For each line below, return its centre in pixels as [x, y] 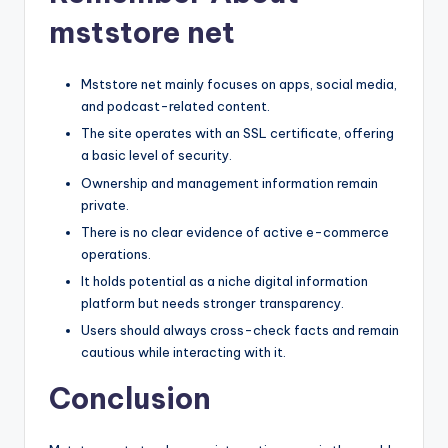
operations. [116, 253]
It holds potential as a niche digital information [224, 280]
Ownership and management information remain [229, 182]
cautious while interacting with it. [183, 351]
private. [105, 204]
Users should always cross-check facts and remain [240, 329]
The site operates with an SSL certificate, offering [237, 133]
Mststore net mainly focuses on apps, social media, [239, 84]
